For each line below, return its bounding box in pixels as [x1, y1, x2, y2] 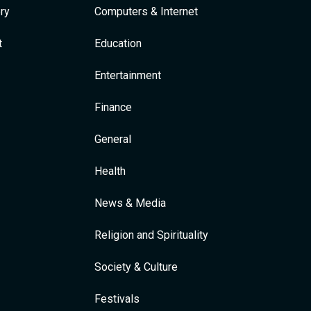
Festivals [94, 292, 140, 305]
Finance [94, 101, 132, 114]
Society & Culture [94, 260, 178, 274]
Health [94, 165, 126, 178]
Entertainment [94, 69, 161, 82]
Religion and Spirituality [94, 228, 208, 242]
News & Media [94, 196, 166, 210]
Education [94, 37, 142, 50]
